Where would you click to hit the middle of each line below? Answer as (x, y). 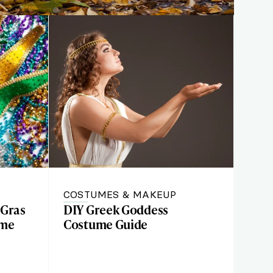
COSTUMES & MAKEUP (120, 194)
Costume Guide (106, 224)
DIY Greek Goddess (116, 210)
